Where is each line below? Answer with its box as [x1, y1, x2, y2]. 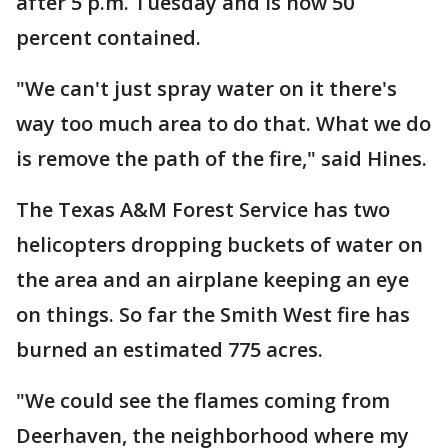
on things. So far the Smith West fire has [16, 301, 410, 328]
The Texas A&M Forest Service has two [16, 196, 390, 223]
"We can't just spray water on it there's [16, 75, 397, 102]
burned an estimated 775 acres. [16, 336, 323, 363]
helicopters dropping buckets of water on [16, 231, 423, 258]
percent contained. [16, 24, 201, 51]
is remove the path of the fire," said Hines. [16, 145, 427, 172]
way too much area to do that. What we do [16, 110, 431, 137]
